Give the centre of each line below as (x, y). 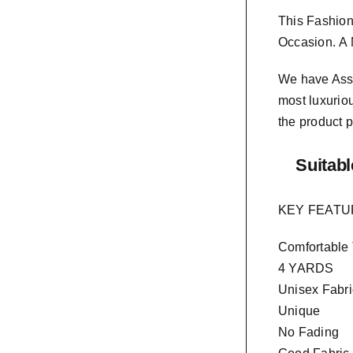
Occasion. (307, 42)
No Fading (309, 332)
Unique (299, 310)
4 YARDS (306, 268)
